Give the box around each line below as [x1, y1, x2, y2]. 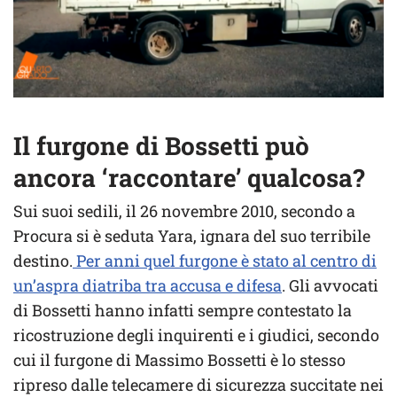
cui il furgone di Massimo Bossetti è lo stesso [13, 349, 346, 370]
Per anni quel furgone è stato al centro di [73, 250, 377, 271]
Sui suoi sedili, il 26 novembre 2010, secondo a [13, 200, 355, 222]
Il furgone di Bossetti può [13, 129, 309, 162]
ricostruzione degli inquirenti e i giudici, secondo [13, 324, 379, 346]
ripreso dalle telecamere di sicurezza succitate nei [13, 374, 384, 395]
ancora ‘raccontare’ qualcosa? [13, 161, 364, 194]
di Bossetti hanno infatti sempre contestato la [13, 300, 352, 321]
